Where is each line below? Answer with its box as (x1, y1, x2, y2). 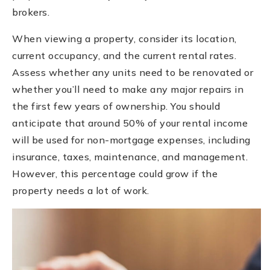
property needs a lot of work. (12, 184, 149, 196)
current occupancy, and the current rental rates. (12, 49, 236, 61)
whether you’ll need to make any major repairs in (12, 83, 243, 95)
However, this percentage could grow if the (12, 167, 218, 180)
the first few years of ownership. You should (12, 99, 220, 112)
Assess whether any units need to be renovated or (12, 66, 253, 78)
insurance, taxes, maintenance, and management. (12, 150, 248, 163)
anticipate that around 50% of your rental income (12, 116, 248, 129)
